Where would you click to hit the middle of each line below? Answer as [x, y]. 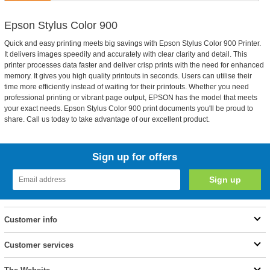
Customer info [30, 220]
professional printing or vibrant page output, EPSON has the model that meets [130, 98]
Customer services [39, 245]
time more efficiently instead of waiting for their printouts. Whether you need [126, 87]
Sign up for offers [135, 157]
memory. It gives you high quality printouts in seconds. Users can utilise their [128, 76]
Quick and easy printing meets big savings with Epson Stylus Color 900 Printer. [132, 43]
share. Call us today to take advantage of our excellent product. [107, 119]
